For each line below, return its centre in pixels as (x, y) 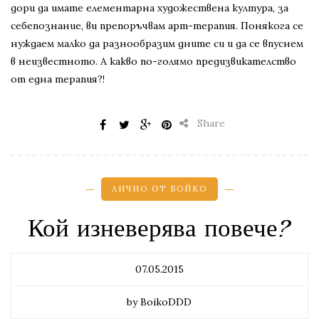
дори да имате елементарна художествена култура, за (150, 8)
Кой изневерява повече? (159, 229)
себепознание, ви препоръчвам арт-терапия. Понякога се (157, 26)
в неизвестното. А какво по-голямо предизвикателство (153, 62)
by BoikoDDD (159, 302)
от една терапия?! (58, 79)
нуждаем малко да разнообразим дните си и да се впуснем (157, 44)
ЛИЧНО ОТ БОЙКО (159, 189)
